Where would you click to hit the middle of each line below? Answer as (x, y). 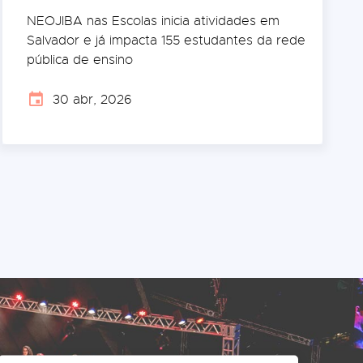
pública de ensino (80, 60)
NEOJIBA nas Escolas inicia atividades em (154, 21)
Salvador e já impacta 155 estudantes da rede (167, 40)
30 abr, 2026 (93, 99)
